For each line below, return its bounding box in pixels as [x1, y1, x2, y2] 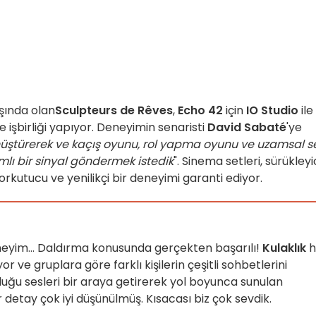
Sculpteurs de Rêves [55, 102, 173, 119]
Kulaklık [262, 240, 306, 256]
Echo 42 [178, 102, 223, 119]
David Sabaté [207, 119, 286, 135]
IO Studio [246, 102, 298, 119]
